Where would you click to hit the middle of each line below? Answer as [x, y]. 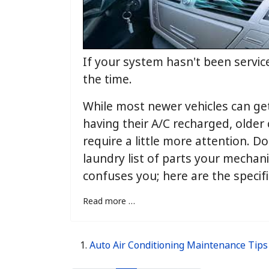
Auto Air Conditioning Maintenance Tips [179, 247]
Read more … [109, 203]
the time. [107, 81]
